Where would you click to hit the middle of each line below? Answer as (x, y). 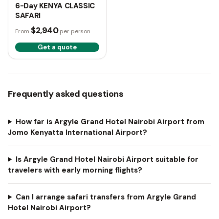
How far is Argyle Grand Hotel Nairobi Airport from (110, 122)
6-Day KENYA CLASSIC (55, 6)
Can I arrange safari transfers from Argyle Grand (106, 197)
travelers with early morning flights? (75, 170)
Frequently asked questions (66, 94)
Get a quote (57, 47)
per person (75, 31)
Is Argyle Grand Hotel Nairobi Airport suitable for (107, 159)
